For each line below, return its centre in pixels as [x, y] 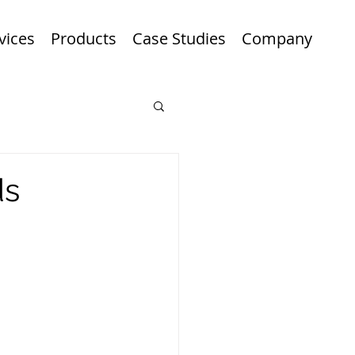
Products [84, 38]
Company [277, 38]
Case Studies [179, 38]
